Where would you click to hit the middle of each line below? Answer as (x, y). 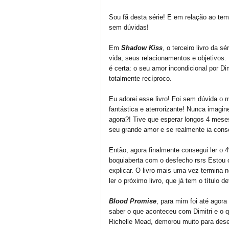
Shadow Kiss (142, 48)
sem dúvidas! (129, 27)
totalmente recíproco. (140, 78)
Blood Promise (133, 201)
